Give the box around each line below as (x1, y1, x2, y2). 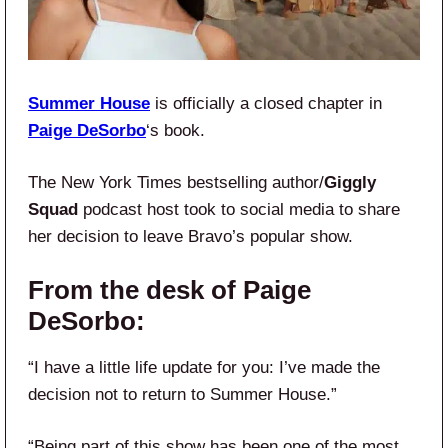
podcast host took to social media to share (78, 199, 400, 219)
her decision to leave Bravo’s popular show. (28, 226, 353, 246)
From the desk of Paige (28, 274, 311, 305)
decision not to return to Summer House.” (28, 384, 337, 404)
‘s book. (146, 120, 205, 140)
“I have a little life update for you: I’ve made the (28, 357, 380, 377)
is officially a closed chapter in (150, 93, 382, 113)
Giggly (324, 172, 376, 192)
